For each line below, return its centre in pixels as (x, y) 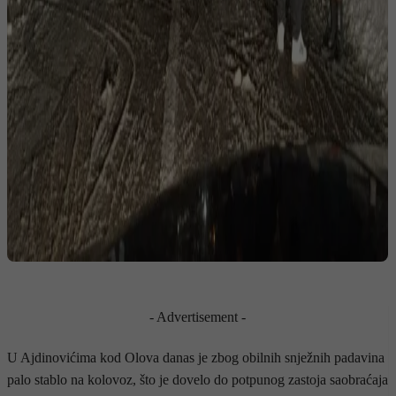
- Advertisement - (198, 316)
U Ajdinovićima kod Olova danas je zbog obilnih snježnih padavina (196, 357)
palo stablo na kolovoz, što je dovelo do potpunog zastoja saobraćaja (198, 379)
